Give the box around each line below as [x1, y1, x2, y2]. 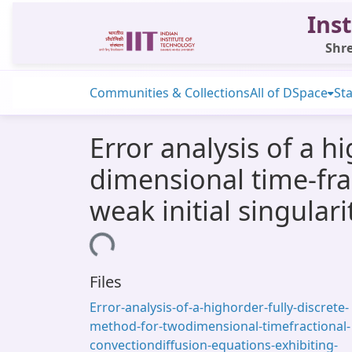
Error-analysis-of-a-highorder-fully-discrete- [90, 299, 349, 316]
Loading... [55, 214, 115, 258]
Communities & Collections [90, 84, 250, 101]
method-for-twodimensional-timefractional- [90, 317, 350, 335]
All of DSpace [250, 84, 328, 101]
